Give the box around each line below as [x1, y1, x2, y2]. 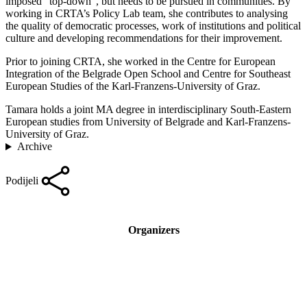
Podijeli [5, 175, 38, 187]
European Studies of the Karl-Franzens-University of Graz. [5, 80, 260, 93]
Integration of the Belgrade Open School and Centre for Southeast [5, 68, 291, 80]
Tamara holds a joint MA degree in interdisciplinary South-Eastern [5, 103, 291, 116]
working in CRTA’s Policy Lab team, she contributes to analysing [5, 8, 288, 20]
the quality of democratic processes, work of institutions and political [5, 20, 301, 32]
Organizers [127, 223, 180, 236]
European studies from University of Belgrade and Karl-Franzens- [5, 116, 291, 128]
